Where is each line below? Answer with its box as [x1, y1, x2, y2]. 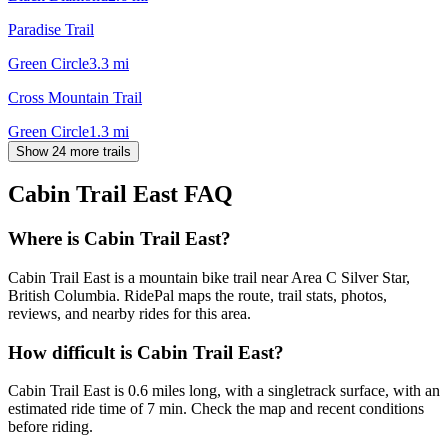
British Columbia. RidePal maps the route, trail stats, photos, [8, 287, 387, 305]
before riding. [8, 418, 93, 436]
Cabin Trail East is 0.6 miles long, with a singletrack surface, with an [8, 382, 440, 400]
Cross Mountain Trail [8, 88, 142, 106]
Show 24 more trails [16, 143, 131, 159]
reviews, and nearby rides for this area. [8, 305, 251, 323]
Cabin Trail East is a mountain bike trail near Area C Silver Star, [8, 269, 410, 287]
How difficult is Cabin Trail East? [8, 341, 284, 363]
